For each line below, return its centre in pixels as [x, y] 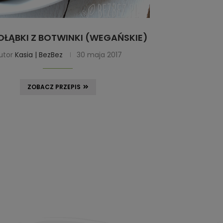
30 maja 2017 [99, 55]
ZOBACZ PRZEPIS [54, 87]
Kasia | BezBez [39, 55]
